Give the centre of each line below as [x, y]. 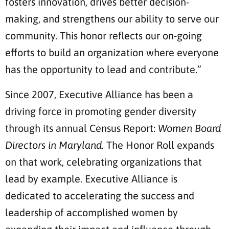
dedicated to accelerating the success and [100, 196]
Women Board [189, 128]
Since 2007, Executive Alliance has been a [99, 95]
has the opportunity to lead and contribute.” [105, 70]
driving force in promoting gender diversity [101, 111]
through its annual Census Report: [82, 128]
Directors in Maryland [53, 145]
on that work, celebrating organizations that [104, 162]
